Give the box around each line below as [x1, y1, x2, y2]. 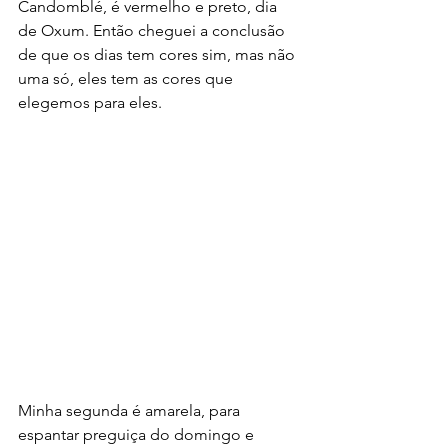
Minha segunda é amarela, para [18, 400, 244, 420]
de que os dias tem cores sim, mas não [18, 44, 299, 64]
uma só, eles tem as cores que [18, 68, 237, 88]
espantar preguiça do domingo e [18, 424, 258, 444]
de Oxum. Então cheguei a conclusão [18, 20, 289, 40]
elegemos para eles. [18, 92, 162, 112]
